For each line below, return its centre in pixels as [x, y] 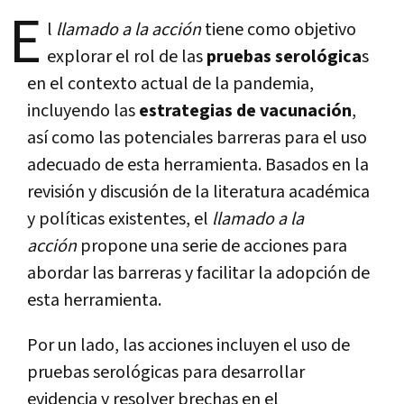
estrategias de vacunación [245, 110]
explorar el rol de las [127, 56]
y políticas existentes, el [119, 219]
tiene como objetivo [279, 29]
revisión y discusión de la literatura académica [198, 192]
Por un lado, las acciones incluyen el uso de [188, 345]
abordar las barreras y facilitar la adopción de [198, 273]
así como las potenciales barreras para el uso [197, 138]
